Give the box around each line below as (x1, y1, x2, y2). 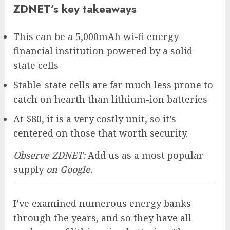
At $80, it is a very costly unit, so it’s (13, 112, 176, 125)
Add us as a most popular (88, 149, 203, 162)
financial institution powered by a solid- (13, 45, 196, 57)
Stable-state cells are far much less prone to (13, 79, 213, 91)
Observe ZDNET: (13, 149, 88, 162)
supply (13, 163, 44, 176)
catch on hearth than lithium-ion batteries (13, 93, 207, 106)
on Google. (44, 163, 92, 176)
